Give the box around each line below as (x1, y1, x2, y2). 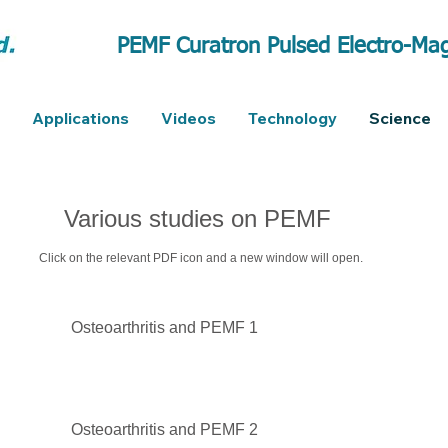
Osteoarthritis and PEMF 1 (71, 318, 258, 336)
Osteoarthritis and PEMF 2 (71, 420, 258, 438)
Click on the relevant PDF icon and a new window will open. (38, 250, 363, 265)
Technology (248, 108, 337, 128)
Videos (161, 108, 216, 128)
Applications (32, 108, 129, 128)
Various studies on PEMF (63, 204, 338, 232)
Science (369, 108, 431, 128)
